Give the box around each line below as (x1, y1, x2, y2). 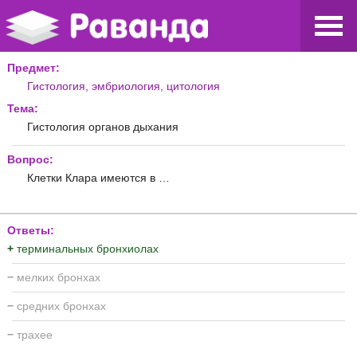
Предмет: (7, 61, 60, 74)
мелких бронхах (14, 270, 100, 284)
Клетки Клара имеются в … (27, 171, 170, 184)
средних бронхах (14, 299, 106, 312)
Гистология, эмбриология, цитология (27, 79, 220, 92)
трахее (14, 328, 53, 341)
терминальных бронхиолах (14, 241, 159, 255)
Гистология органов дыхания (27, 120, 178, 133)
